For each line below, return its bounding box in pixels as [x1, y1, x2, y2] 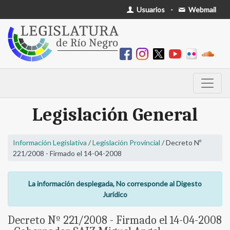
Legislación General [32, 104, 198, 126]
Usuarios [135, 5, 165, 14]
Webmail [187, 5, 216, 14]
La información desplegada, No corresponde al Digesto [28, 179, 202, 188]
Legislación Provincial [92, 138, 160, 147]
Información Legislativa [13, 138, 87, 147]
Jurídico [103, 190, 127, 199]
